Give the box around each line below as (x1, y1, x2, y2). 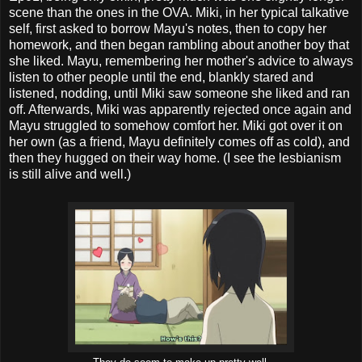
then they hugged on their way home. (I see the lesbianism (9, 150, 341, 165)
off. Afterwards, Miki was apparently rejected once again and (9, 102, 351, 116)
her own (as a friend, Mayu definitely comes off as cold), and (9, 134, 350, 149)
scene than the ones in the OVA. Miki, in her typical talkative (9, 5, 349, 19)
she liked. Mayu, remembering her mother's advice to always (9, 53, 353, 68)
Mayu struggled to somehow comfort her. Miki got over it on (9, 118, 343, 133)
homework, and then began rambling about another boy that (9, 37, 349, 52)
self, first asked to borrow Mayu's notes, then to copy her (9, 21, 326, 36)
